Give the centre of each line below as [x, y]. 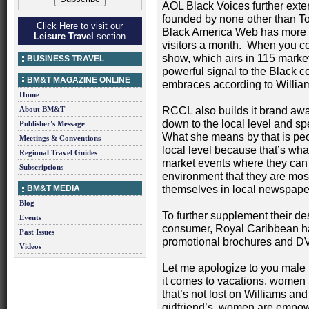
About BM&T [42, 109]
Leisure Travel [64, 36]
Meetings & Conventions [60, 138]
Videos [30, 246]
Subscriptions [41, 167]
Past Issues [37, 232]
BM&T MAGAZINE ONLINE [79, 80]
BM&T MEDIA [53, 188]
